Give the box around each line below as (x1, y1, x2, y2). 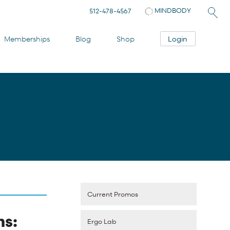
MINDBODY (152, 6, 191, 15)
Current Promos (87, 189, 139, 199)
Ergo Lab (87, 217, 117, 226)
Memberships (4, 34, 50, 44)
